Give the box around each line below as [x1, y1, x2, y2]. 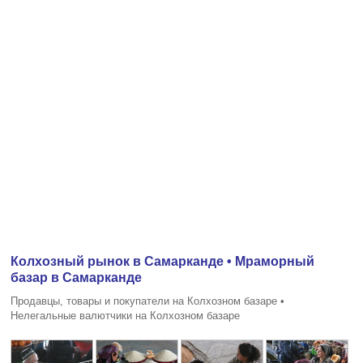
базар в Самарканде [11, 270, 143, 284]
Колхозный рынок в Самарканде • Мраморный [11, 254, 315, 268]
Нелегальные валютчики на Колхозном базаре [11, 309, 241, 322]
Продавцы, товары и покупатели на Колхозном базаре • [11, 294, 285, 307]
